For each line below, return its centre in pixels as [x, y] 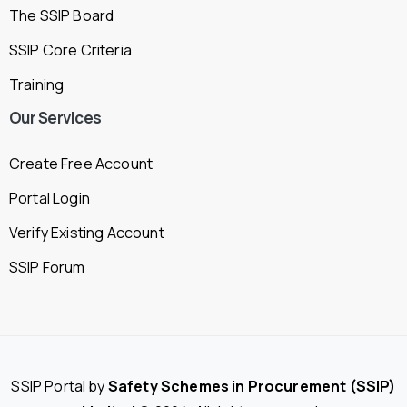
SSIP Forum [47, 268]
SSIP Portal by [60, 387]
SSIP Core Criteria [70, 50]
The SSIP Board [62, 16]
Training [37, 85]
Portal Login [50, 199]
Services [69, 118]
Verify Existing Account [87, 233]
